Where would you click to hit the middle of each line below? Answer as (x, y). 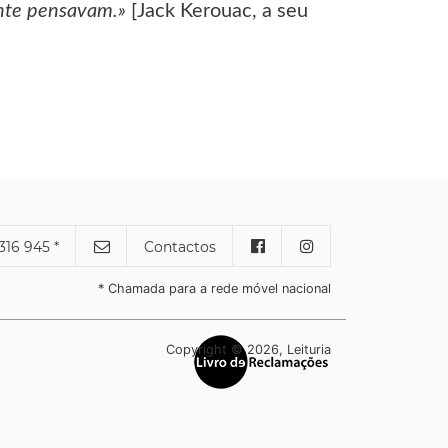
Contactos (180, 246)
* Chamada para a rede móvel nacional (214, 288)
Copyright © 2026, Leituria (248, 349)
